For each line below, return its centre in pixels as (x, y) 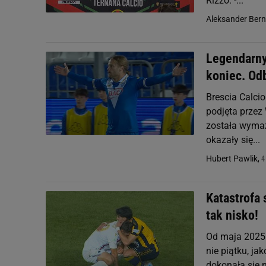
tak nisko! (232, 215)
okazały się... (233, 140)
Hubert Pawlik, (234, 159)
